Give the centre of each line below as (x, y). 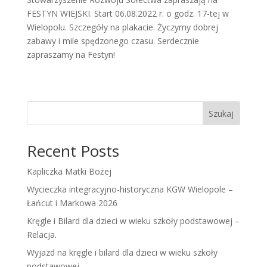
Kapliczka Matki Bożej (69, 172)
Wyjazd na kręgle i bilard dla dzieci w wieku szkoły (122, 253)
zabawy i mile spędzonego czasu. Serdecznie (113, 41)
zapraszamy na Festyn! (71, 55)
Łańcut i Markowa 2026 (72, 203)
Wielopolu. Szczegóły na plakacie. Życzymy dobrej (122, 27)
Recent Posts (73, 151)
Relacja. (41, 235)
